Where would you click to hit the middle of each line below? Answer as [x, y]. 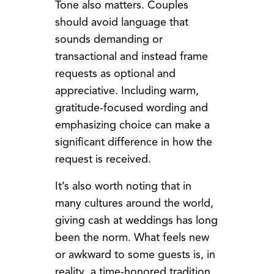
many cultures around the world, [134, 203]
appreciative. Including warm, [127, 91]
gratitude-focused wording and [131, 108]
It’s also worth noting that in [123, 186]
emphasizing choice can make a [132, 125]
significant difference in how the [133, 142]
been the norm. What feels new [132, 238]
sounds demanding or [109, 39]
